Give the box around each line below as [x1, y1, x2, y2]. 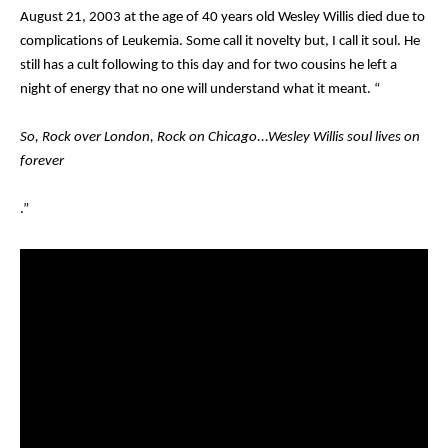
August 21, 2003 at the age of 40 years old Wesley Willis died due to [20, 9, 425, 25]
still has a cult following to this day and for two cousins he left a [20, 57, 397, 73]
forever [20, 153, 64, 169]
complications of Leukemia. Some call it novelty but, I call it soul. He [20, 33, 420, 49]
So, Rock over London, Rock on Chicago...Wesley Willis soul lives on [20, 129, 420, 145]
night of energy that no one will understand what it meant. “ [20, 81, 380, 97]
